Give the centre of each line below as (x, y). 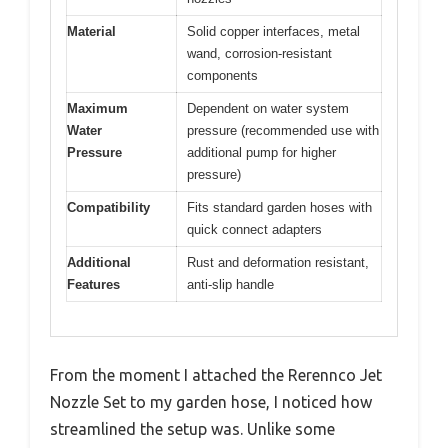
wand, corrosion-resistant (259, 53)
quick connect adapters (254, 229)
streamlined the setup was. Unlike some (192, 429)
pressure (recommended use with (283, 130)
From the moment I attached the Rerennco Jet (216, 375)
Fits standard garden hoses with (279, 207)
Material (91, 31)
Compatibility (108, 207)
